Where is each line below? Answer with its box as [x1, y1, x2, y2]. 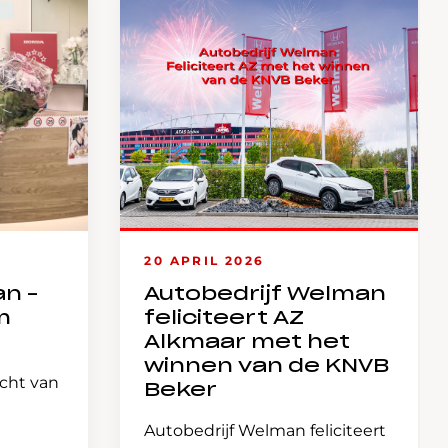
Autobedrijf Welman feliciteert [144, 421, 387, 440]
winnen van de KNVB [144, 358, 390, 376]
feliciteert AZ [144, 310, 305, 328]
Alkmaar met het [144, 334, 351, 352]
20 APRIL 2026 [144, 253, 265, 268]
